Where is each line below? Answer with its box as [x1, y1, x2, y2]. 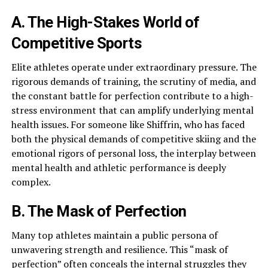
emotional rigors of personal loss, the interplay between [11, 147, 256, 160]
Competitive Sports [11, 34, 142, 53]
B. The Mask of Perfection [11, 202, 187, 221]
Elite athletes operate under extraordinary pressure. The [11, 60, 257, 74]
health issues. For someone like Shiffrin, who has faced [11, 118, 245, 132]
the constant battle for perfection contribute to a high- [11, 89, 254, 103]
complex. [11, 175, 51, 189]
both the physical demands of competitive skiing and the [11, 132, 256, 146]
